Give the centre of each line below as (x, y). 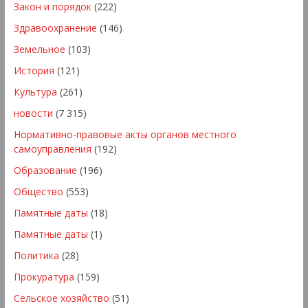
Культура (35, 91)
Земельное (39, 49)
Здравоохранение (55, 27)
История (34, 70)
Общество (38, 191)
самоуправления (52, 148)
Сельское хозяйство (61, 298)
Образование (45, 170)
